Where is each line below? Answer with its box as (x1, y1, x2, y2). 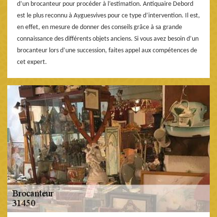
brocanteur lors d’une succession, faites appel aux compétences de (17, 46, 197, 54)
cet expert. (17, 58, 47, 66)
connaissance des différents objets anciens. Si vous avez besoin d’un (17, 35, 199, 43)
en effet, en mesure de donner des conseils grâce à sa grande (17, 23, 182, 31)
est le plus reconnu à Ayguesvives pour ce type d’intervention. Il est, (17, 12, 200, 19)
